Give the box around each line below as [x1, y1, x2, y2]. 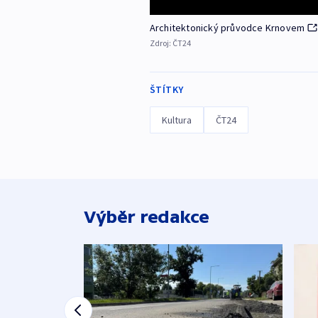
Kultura [161, 114, 192, 127]
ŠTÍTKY [149, 83, 184, 97]
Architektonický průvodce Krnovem [149, 21, 305, 35]
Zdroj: [149, 38, 172, 49]
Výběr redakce [84, 207, 209, 227]
